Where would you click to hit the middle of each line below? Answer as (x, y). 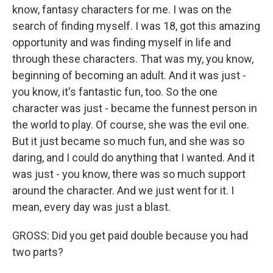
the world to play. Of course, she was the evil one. (131, 125)
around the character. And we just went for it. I (123, 190)
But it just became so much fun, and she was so (128, 141)
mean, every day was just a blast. (91, 207)
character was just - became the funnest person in (135, 108)
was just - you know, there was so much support (129, 174)
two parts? (38, 252)
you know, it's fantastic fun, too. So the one (115, 92)
